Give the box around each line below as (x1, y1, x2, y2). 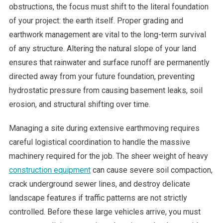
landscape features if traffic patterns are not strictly (8, 193, 187, 203)
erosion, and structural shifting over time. (8, 100, 150, 110)
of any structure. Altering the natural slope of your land (8, 44, 196, 54)
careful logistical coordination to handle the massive (8, 137, 190, 147)
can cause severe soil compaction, (90, 165, 213, 175)
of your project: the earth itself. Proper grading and (8, 16, 183, 26)
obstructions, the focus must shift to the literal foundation (8, 2, 209, 12)
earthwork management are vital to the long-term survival (8, 30, 206, 40)
